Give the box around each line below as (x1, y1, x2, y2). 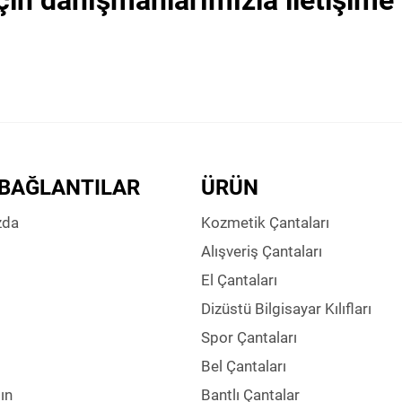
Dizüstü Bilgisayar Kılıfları (201, 300, 371, 318)
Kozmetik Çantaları (201, 214, 329, 232)
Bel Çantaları (201, 357, 286, 375)
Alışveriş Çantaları (201, 242, 322, 260)
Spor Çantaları (201, 328, 297, 346)
